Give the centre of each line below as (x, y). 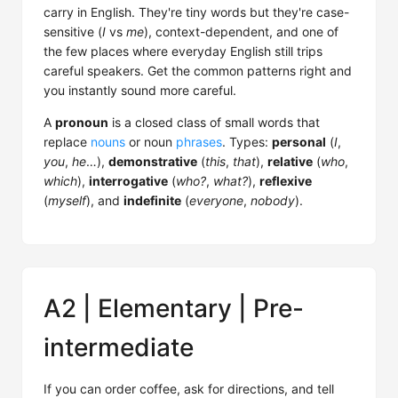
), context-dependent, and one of (241, 32)
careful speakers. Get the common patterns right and (198, 71)
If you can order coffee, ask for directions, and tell (189, 389)
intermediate (119, 347)
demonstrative (153, 161)
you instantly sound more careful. (140, 90)
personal (299, 142)
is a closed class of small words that (214, 122)
